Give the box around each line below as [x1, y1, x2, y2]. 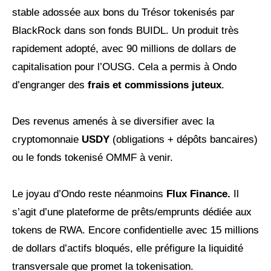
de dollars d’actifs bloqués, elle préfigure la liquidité [12, 242, 243, 254]
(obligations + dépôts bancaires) [109, 133, 258, 145]
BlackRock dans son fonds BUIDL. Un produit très [12, 24, 239, 36]
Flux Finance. [166, 188, 230, 200]
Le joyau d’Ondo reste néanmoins [12, 188, 166, 200]
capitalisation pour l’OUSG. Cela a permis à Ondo [12, 60, 237, 73]
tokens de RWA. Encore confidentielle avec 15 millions [12, 224, 259, 236]
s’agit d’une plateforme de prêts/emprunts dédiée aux [12, 206, 252, 218]
